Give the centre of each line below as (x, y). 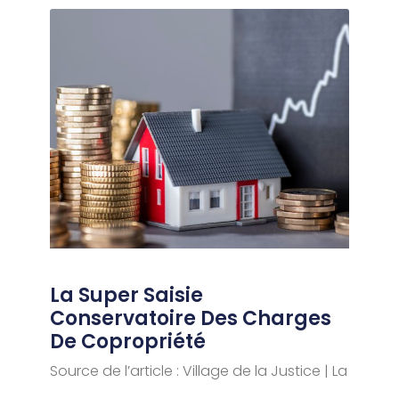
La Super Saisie (126, 296)
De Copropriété (127, 342)
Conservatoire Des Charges (190, 319)
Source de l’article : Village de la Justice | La (198, 371)
